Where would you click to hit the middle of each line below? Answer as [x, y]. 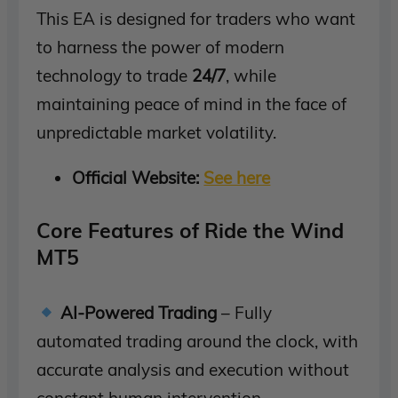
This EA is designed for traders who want [196, 18]
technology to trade [115, 75]
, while [251, 75]
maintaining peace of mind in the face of [192, 103]
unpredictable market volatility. [157, 132]
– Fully [245, 312]
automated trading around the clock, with [198, 341]
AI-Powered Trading [139, 312]
